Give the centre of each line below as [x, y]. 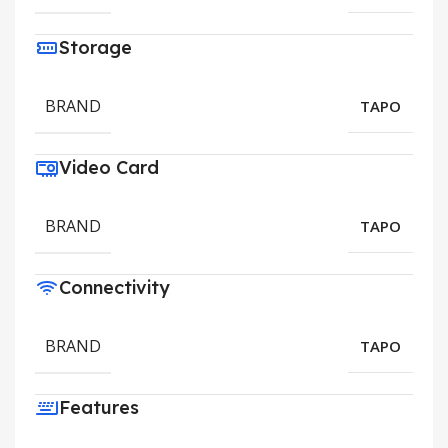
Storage [95, 48]
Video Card [109, 168]
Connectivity [114, 288]
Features [99, 408]
